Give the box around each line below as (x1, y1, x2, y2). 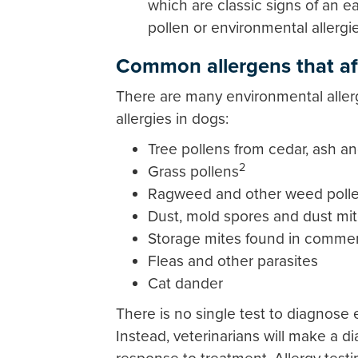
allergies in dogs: (116, 109, 229, 128)
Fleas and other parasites (148, 252, 318, 270)
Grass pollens (148, 162, 239, 181)
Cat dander (148, 274, 223, 292)
